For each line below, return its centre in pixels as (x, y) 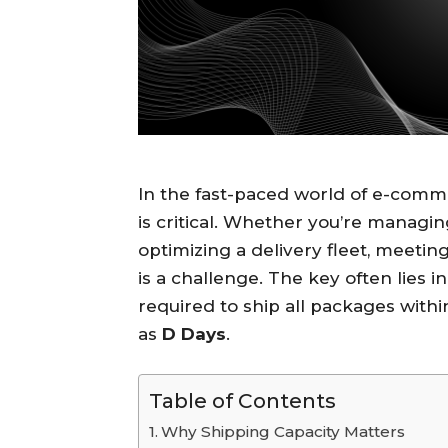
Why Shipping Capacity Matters (283, 432)
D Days (194, 334)
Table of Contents (242, 401)
